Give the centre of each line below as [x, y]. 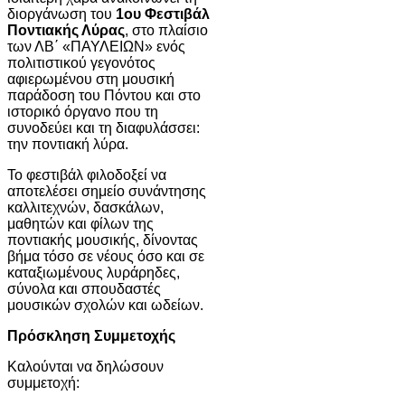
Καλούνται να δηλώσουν [85, 366]
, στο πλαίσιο [166, 30]
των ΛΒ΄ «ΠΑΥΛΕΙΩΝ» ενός [96, 46]
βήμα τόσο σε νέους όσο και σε [106, 256]
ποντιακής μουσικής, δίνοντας [103, 240]
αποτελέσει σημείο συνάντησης [107, 191]
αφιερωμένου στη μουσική [91, 79]
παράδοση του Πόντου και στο [104, 95]
